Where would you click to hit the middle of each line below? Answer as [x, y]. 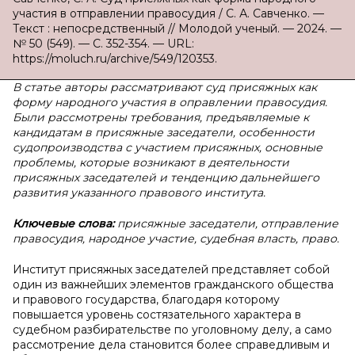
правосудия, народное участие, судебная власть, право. [176, 239]
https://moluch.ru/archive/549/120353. [115, 59]
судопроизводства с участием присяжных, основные [168, 147]
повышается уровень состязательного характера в [157, 315]
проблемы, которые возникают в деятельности [151, 162]
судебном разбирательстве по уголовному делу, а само [172, 330]
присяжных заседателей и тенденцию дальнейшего [166, 177]
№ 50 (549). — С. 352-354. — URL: [103, 44]
